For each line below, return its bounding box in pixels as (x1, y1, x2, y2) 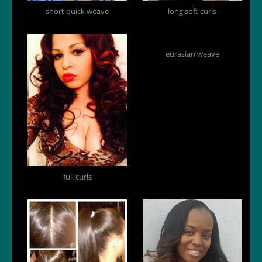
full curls (63, 171, 92, 182)
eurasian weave (165, 48, 219, 59)
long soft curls (168, 5, 217, 16)
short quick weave (46, 5, 109, 16)
